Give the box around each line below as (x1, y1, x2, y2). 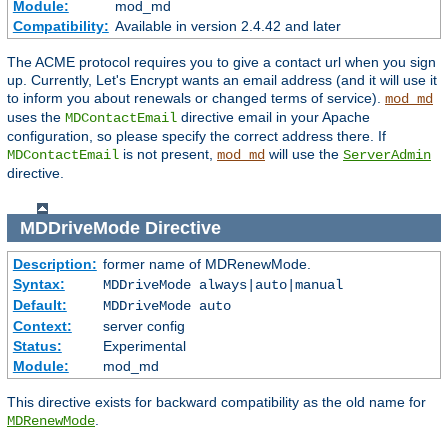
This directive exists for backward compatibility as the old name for (7, 394, 426, 411)
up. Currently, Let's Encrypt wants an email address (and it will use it (7, 72, 437, 89)
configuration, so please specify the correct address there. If (7, 128, 386, 145)
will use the (265, 146, 343, 163)
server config (102, 318, 185, 335)
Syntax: (12, 276, 65, 293)
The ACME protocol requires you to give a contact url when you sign (7, 54, 436, 71)
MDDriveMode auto (102, 298, 231, 315)
